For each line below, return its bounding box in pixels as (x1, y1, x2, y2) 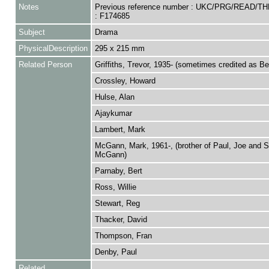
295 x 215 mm (94, 44, 145, 53)
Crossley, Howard (94, 76, 156, 85)
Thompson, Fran (94, 231, 152, 240)
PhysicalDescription (18, 44, 88, 53)
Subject (18, 28, 45, 37)
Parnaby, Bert (94, 166, 142, 175)
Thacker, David (94, 215, 147, 224)
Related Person (18, 60, 72, 69)
